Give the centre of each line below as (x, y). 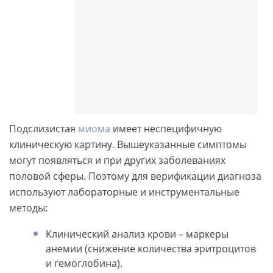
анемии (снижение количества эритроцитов (151, 249)
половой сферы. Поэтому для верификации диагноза (135, 176)
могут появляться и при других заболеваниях (117, 161)
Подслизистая (44, 129)
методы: (28, 208)
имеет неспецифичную (166, 129)
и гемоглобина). (84, 264)
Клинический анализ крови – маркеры (137, 234)
